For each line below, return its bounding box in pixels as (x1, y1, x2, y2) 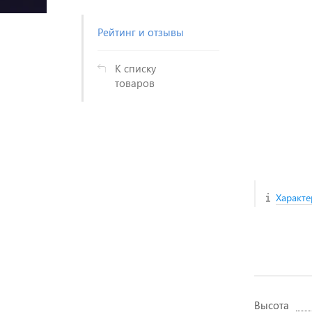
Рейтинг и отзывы (97, 25, 184, 39)
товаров (115, 76, 155, 90)
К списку (115, 61, 156, 75)
